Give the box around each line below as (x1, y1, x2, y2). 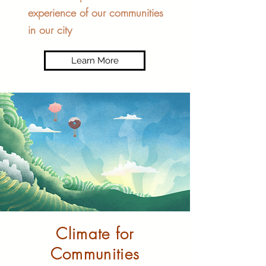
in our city (28, 23, 72, 37)
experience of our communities (28, 5, 163, 20)
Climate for (56, 224, 134, 244)
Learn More (71, 55, 119, 66)
